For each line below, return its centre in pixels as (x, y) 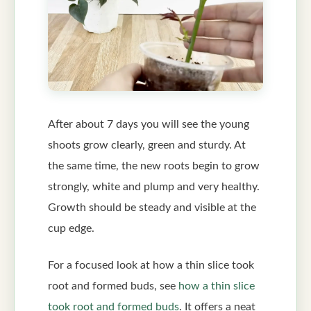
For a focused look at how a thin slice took (151, 265)
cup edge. (71, 228)
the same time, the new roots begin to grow (154, 166)
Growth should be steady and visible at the (152, 207)
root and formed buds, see (113, 286)
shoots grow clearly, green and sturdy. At (147, 145)
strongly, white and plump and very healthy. (154, 186)
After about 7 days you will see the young (149, 124)
